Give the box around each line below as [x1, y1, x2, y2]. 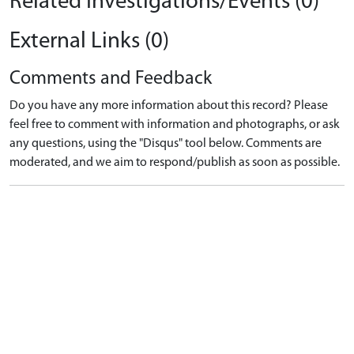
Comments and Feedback [9, 69, 212, 88]
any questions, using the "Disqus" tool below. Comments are [9, 137, 322, 150]
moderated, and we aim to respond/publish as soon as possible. [9, 156, 340, 169]
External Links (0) [9, 29, 169, 53]
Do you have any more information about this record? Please [9, 99, 328, 112]
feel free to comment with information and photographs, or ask [9, 118, 340, 131]
